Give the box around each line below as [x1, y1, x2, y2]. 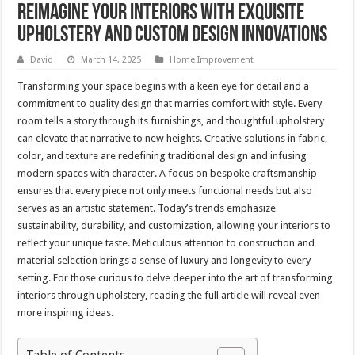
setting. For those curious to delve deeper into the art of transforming [17, 272, 334, 284]
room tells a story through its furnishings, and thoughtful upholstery [17, 115, 325, 128]
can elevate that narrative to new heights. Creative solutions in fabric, [17, 132, 328, 145]
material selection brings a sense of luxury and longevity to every [17, 254, 311, 267]
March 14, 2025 [81, 55, 142, 66]
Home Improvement [170, 55, 254, 66]
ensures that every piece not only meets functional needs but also [17, 185, 313, 197]
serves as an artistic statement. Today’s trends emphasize [17, 202, 277, 215]
